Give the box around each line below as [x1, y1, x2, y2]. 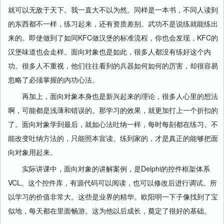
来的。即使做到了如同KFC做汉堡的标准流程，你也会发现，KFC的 [8, 32, 218, 42]
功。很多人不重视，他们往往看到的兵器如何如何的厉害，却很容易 [8, 60, 218, 70]
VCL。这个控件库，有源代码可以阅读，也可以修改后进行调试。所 [8, 177, 217, 187]
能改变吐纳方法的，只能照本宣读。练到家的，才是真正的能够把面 [8, 133, 218, 143]
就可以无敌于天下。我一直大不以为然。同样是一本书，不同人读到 [8, 4, 218, 14]
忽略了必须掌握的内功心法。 [8, 74, 99, 84]
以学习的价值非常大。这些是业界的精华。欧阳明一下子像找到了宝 [8, 191, 218, 201]
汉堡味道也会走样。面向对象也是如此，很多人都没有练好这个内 [8, 46, 211, 56]
